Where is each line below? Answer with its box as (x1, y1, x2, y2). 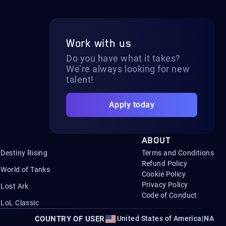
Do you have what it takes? (66, 53, 181, 64)
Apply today (108, 100, 155, 109)
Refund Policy (141, 159, 188, 167)
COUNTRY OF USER (34, 214, 105, 223)
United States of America (117, 214, 202, 222)
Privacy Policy (141, 181, 188, 189)
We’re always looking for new (66, 64, 190, 74)
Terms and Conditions (141, 149, 214, 157)
